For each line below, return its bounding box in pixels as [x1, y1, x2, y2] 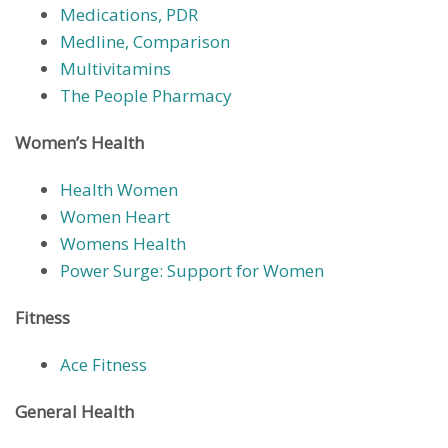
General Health [15, 399, 134, 423]
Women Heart [60, 204, 170, 228]
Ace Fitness [60, 352, 147, 376]
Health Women [60, 177, 178, 201]
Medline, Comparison [60, 29, 230, 53]
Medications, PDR [60, 2, 198, 26]
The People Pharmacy [60, 83, 232, 107]
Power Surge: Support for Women [60, 258, 324, 282]
